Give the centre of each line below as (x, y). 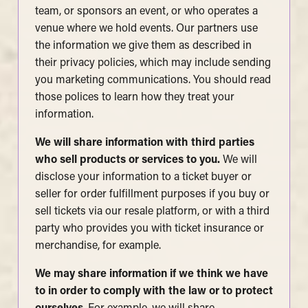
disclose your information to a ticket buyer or (143, 178)
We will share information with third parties (144, 143)
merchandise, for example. (98, 246)
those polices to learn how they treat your (134, 98)
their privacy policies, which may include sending (153, 64)
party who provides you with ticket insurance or (149, 229)
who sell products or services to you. (129, 161)
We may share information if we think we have (151, 275)
